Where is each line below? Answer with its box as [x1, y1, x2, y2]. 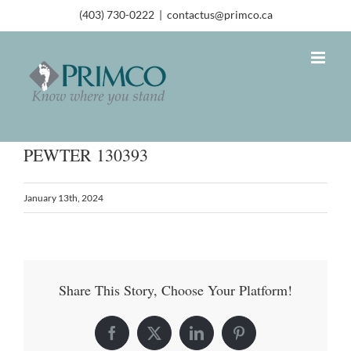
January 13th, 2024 [24, 191, 103, 204]
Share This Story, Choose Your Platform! [59, 280, 292, 299]
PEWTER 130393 [24, 143, 148, 166]
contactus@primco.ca [166, 8, 273, 22]
